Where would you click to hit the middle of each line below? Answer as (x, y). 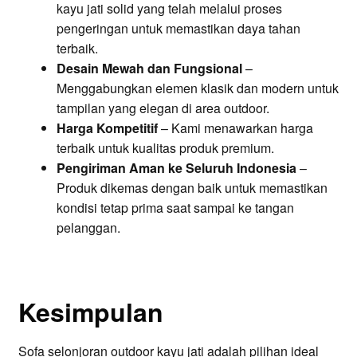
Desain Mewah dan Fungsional (149, 68)
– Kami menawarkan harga (235, 127)
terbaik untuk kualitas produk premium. (165, 147)
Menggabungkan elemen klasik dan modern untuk (197, 88)
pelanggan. (88, 227)
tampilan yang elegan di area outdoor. (163, 108)
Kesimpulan (90, 312)
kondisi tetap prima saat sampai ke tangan (175, 207)
